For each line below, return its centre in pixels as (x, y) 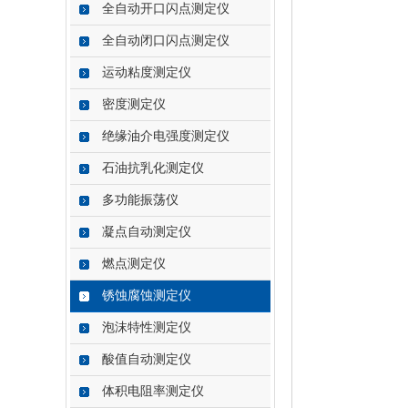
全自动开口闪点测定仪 (166, 9)
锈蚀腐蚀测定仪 (147, 296)
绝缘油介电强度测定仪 (166, 136)
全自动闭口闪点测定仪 (166, 41)
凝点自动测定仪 (147, 232)
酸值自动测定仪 (147, 359)
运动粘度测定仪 (147, 72)
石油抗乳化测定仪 (153, 168)
